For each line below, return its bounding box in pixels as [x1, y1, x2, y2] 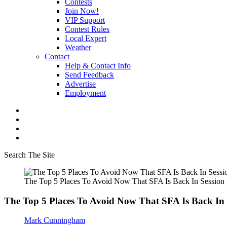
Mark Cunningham [24, 216, 85, 225]
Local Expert [65, 34, 106, 43]
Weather [65, 43, 91, 52]
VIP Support [65, 16, 105, 24]
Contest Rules [65, 25, 109, 33]
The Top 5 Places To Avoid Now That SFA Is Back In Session [24, 177, 224, 185]
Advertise [65, 80, 96, 88]
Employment [65, 89, 106, 97]
